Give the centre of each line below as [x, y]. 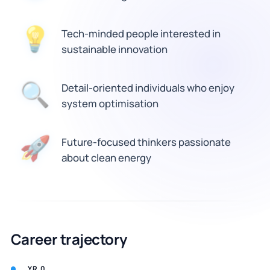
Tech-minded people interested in [141, 33]
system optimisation [110, 103]
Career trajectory [69, 239]
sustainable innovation [114, 49]
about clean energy [106, 157]
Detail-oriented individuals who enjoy [148, 87]
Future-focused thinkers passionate [146, 142]
